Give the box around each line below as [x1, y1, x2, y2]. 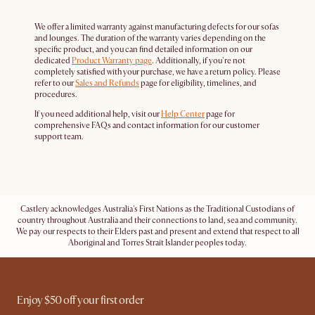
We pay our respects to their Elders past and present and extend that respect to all [15, 226, 300, 238]
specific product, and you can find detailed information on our [34, 44, 252, 56]
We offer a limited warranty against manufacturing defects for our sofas [34, 22, 279, 33]
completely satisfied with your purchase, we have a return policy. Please [34, 67, 281, 78]
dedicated [34, 56, 72, 67]
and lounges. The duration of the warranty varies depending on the [34, 33, 266, 44]
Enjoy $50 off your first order [17, 293, 144, 308]
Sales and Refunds [75, 78, 139, 89]
